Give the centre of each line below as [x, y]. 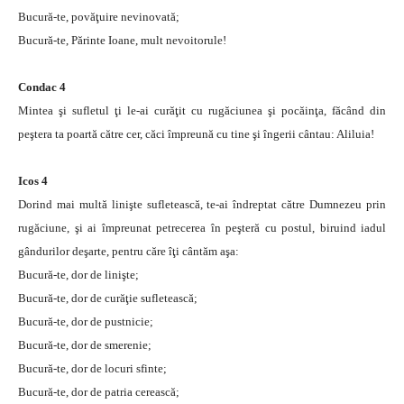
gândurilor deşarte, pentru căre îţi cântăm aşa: [129, 251]
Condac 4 [42, 87]
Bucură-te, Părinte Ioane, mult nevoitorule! [122, 40]
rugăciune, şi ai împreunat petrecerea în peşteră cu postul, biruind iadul [202, 227]
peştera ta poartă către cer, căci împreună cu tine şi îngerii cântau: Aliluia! [196, 133]
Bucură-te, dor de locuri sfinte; [92, 368]
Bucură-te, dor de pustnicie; [86, 321]
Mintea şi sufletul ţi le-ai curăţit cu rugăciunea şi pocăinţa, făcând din [202, 110]
